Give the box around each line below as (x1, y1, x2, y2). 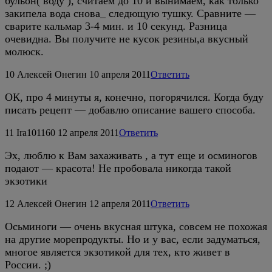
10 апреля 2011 (89, 69, 151, 80)
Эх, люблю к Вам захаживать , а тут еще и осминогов (5, 149, 257, 161)
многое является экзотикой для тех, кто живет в (5, 245, 230, 258)
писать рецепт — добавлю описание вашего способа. (5, 103, 256, 116)
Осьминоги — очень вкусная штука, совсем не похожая (5, 220, 267, 233)
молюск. (5, 45, 44, 58)
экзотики (5, 174, 47, 187)
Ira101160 (16, 127, 55, 138)
